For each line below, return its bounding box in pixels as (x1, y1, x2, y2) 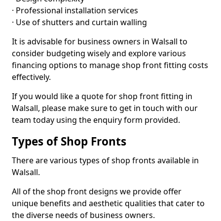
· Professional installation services (12, 5, 138, 16)
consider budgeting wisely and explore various (12, 48, 186, 59)
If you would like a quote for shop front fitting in (12, 91, 192, 102)
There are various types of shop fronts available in (12, 155, 199, 166)
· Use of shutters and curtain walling (12, 17, 147, 28)
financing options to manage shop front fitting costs (12, 60, 208, 71)
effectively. (12, 72, 51, 82)
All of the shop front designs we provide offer (12, 186, 182, 197)
